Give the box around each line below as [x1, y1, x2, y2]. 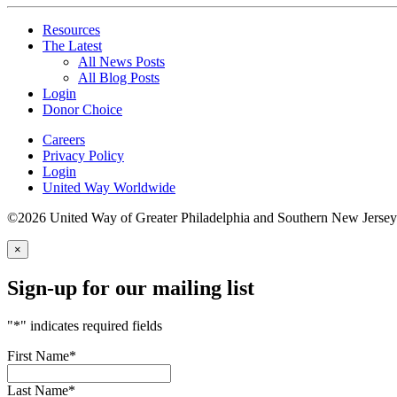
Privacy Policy [43, 148, 124, 164]
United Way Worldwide [43, 180, 175, 196]
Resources [43, 22, 100, 38]
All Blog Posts [78, 70, 160, 86]
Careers [43, 132, 85, 148]
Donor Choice [43, 102, 122, 118]
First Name [7, 348, 69, 364]
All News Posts [78, 54, 165, 70]
